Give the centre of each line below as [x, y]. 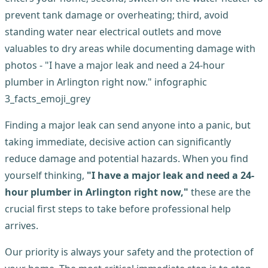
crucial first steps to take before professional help [118, 208]
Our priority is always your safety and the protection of [129, 252]
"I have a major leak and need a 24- [170, 175]
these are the [220, 192]
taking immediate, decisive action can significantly [118, 141]
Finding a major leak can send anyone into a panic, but [128, 125]
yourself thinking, [46, 175]
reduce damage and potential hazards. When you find [127, 158]
